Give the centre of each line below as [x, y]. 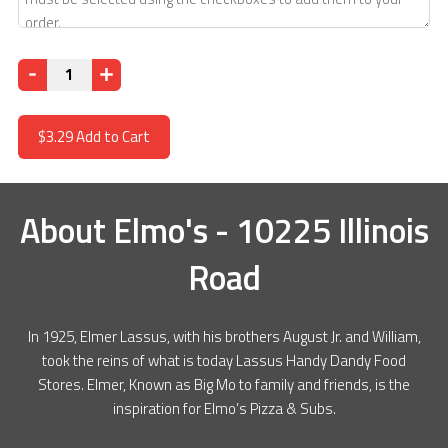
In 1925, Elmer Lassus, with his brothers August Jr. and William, [224, 337]
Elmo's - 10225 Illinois [270, 230]
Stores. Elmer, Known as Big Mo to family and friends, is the [224, 385]
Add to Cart [111, 137]
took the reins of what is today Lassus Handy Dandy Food [224, 361]
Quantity [43, 70]
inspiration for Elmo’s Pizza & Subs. [224, 409]
